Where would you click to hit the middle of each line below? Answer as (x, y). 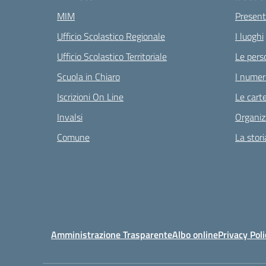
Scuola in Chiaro (88, 77)
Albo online (195, 235)
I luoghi (249, 36)
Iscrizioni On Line (90, 97)
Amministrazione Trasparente (112, 235)
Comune (73, 137)
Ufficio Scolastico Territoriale (112, 56)
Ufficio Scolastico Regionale (111, 36)
